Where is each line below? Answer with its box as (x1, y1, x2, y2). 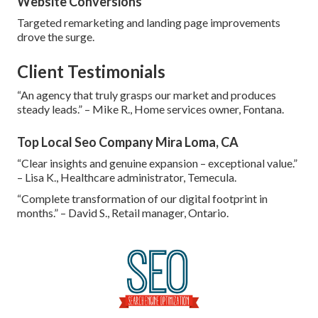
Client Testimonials (17, 61, 165, 82)
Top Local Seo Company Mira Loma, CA (17, 134, 238, 150)
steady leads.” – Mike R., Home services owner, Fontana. (17, 102, 284, 116)
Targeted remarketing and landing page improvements (17, 16, 280, 30)
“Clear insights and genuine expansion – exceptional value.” (17, 156, 297, 170)
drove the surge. (17, 30, 94, 44)
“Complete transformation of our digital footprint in (17, 192, 268, 206)
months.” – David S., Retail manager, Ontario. (17, 206, 229, 220)
